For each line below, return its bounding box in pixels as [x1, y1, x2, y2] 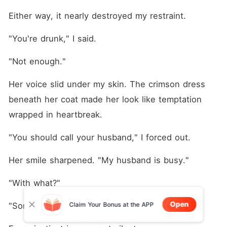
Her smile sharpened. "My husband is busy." [8, 155, 189, 165]
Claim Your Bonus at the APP [69, 200, 154, 208]
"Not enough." [8, 56, 66, 66]
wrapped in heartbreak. [8, 109, 102, 120]
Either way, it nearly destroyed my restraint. [8, 11, 186, 21]
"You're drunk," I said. [8, 33, 96, 44]
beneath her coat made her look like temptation [8, 94, 202, 104]
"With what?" [8, 178, 60, 188]
